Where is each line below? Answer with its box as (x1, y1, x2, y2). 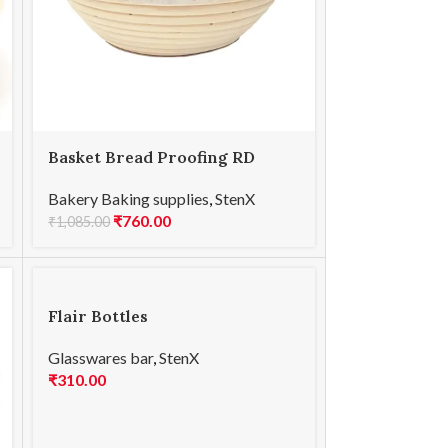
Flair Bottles (48, 306, 149, 327)
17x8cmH (48, 168, 120, 189)
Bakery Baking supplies (48, 189, 210, 209)
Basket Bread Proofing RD (48, 146, 256, 167)
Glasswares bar (48, 348, 154, 368)
